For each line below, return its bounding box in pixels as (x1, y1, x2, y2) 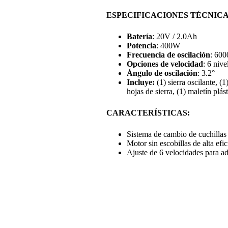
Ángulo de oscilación (126, 69, 197, 77)
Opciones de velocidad (126, 60, 203, 68)
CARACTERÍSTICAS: (106, 108, 190, 117)
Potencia (126, 41, 156, 50)
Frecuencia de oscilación (126, 50, 210, 59)
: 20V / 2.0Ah (152, 32, 197, 41)
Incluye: (126, 78, 157, 87)
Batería (126, 32, 152, 41)
